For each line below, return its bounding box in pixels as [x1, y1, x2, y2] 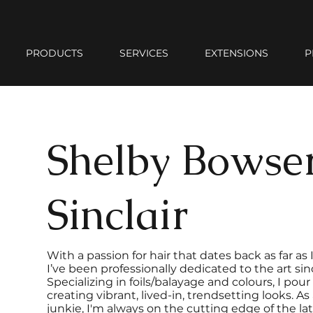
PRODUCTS [26, 46, 84, 59]
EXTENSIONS [205, 46, 269, 59]
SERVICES [119, 46, 169, 59]
